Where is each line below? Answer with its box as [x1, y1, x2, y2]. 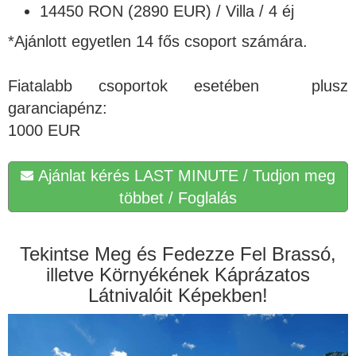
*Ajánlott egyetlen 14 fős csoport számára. [8, 33, 308, 50]
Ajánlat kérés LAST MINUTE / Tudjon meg [33, 167, 335, 184]
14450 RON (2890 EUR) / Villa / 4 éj [40, 2, 294, 20]
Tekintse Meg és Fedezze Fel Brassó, [20, 243, 336, 265]
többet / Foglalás [119, 189, 237, 207]
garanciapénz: [8, 99, 107, 117]
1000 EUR [8, 122, 80, 139]
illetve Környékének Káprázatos [46, 264, 310, 285]
